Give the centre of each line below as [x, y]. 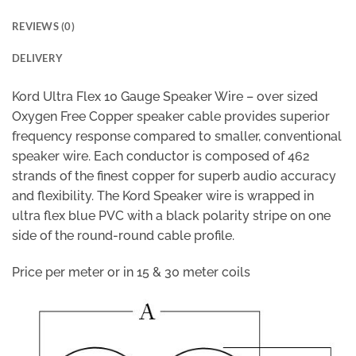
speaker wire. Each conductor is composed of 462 [161, 157]
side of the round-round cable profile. [123, 236]
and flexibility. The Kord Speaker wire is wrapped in [163, 196]
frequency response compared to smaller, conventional [177, 137]
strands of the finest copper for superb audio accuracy [174, 176]
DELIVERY [38, 58]
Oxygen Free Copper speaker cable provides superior [171, 117]
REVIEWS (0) [43, 27]
